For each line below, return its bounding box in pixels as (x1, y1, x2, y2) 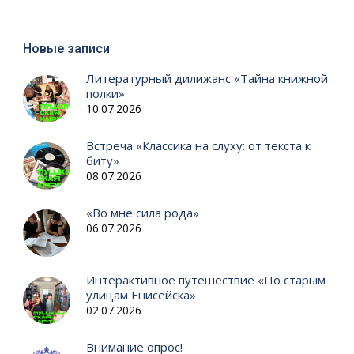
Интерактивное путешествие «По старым (85, 271, 326, 288)
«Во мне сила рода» (85, 204, 199, 220)
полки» (85, 85, 125, 101)
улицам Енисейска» (85, 286, 196, 303)
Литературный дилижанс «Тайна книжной (85, 70, 328, 86)
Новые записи (22, 40, 110, 56)
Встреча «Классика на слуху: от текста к (85, 137, 311, 153)
